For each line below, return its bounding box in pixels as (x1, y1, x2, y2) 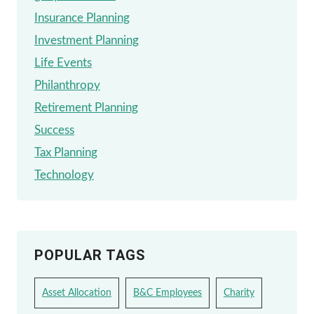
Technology (34, 169, 94, 182)
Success (34, 124, 74, 137)
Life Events (34, 57, 92, 69)
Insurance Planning (34, 12, 130, 25)
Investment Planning (34, 34, 139, 47)
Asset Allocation (42, 287, 111, 298)
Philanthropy (34, 79, 100, 92)
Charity (224, 287, 254, 298)
